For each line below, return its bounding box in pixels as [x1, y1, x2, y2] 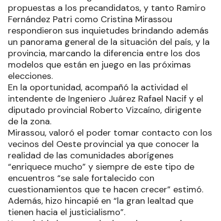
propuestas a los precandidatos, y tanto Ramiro [8, 1, 206, 14]
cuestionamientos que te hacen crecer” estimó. [8, 183, 203, 195]
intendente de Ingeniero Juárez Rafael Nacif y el [8, 92, 203, 105]
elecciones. [8, 70, 53, 82]
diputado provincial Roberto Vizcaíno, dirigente [8, 104, 201, 116]
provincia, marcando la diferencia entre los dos [8, 47, 200, 59]
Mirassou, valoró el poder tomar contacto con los [8, 126, 212, 139]
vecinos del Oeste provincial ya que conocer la [8, 138, 199, 150]
